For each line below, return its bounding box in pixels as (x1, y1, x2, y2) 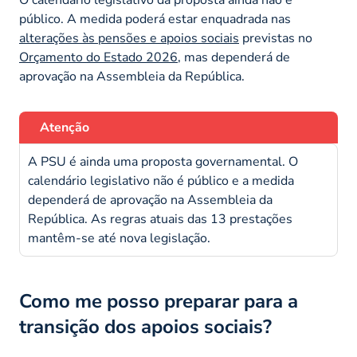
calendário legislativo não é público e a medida (28, 171, 294, 190)
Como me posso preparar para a (19, 288, 298, 314)
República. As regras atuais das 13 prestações (28, 210, 292, 228)
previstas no (239, 29, 312, 47)
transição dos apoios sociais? (19, 313, 272, 339)
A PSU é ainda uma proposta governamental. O (28, 152, 298, 171)
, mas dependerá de (178, 48, 290, 66)
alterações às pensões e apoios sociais (19, 29, 239, 47)
